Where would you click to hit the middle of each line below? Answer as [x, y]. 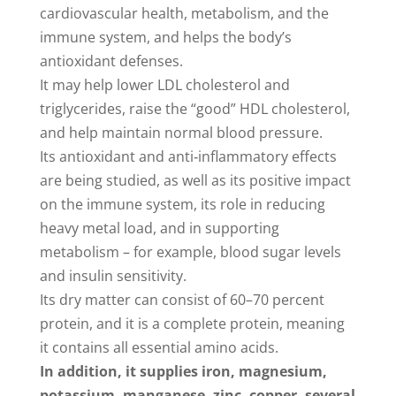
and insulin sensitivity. [113, 276]
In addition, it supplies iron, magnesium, [183, 372]
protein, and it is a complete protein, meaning [192, 324]
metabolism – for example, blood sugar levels [190, 252]
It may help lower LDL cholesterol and [164, 85]
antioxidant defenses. [111, 61]
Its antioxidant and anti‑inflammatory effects [188, 157]
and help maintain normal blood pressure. [181, 133]
